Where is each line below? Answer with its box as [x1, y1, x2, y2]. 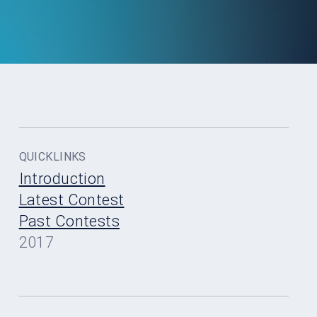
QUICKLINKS [18, 149, 86, 163]
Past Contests [18, 212, 120, 230]
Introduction [18, 169, 105, 188]
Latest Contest [18, 190, 125, 209]
